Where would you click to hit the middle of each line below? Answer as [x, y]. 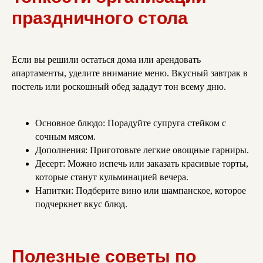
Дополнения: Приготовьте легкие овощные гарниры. [142, 150]
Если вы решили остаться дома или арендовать [106, 60]
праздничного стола [100, 18]
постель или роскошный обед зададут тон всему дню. [119, 87]
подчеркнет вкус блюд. [81, 204]
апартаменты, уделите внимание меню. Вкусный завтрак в [130, 73]
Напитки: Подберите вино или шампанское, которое [141, 191]
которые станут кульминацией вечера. [112, 177]
